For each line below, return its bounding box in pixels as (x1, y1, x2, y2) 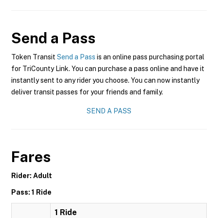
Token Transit (11, 53, 57, 61)
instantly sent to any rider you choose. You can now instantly (11, 76, 200, 84)
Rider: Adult (11, 172, 52, 180)
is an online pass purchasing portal (95, 53, 204, 61)
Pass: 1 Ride (11, 188, 52, 196)
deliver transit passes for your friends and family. (11, 88, 163, 96)
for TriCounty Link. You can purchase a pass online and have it (11, 65, 204, 73)
